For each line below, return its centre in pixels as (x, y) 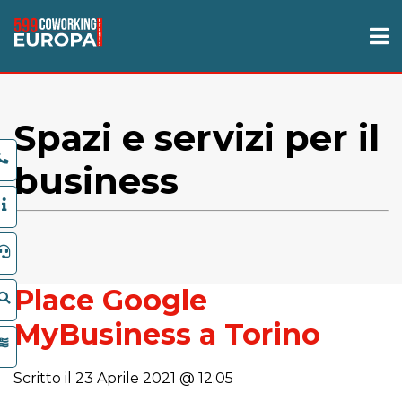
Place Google (110, 300)
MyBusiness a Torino (167, 334)
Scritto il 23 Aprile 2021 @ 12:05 (123, 378)
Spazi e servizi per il (197, 138)
